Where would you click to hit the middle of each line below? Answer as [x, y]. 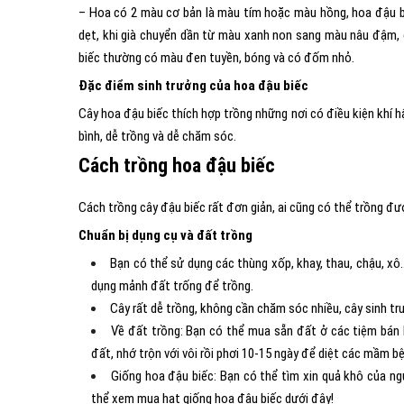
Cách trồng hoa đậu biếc [177, 165]
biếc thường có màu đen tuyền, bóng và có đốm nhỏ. [216, 58]
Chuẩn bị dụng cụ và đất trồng [165, 235]
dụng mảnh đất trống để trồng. [172, 286]
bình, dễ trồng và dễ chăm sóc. [157, 136]
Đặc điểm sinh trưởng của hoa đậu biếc [193, 86]
